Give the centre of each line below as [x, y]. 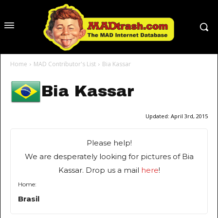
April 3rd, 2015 [189, 116]
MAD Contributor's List [65, 64]
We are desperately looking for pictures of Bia [109, 157]
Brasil [29, 199]
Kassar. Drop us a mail [100, 170]
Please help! [109, 143]
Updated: [158, 116]
